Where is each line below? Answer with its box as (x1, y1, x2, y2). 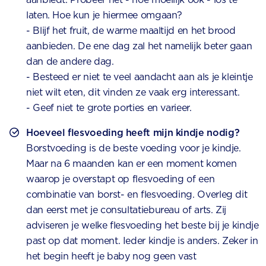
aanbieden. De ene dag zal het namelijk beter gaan (26, 40, 252, 52)
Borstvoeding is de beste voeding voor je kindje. (26, 142, 241, 154)
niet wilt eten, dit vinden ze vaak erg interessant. (26, 87, 240, 99)
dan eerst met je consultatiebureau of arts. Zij (26, 204, 227, 216)
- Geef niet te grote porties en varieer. (26, 102, 192, 114)
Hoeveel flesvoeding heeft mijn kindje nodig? (26, 127, 240, 139)
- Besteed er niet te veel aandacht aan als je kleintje (26, 71, 253, 83)
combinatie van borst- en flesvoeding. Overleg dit (26, 189, 248, 201)
